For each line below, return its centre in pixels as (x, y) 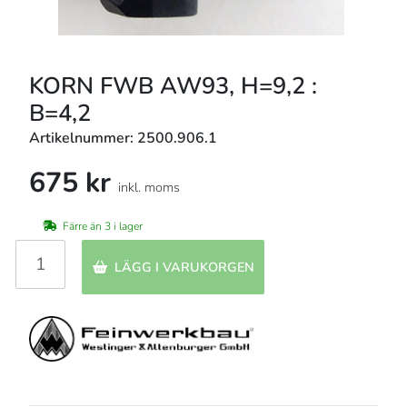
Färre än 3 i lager (103, 226)
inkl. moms (149, 188)
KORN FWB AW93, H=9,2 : (173, 86)
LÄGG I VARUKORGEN (184, 267)
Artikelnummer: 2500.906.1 (123, 139)
